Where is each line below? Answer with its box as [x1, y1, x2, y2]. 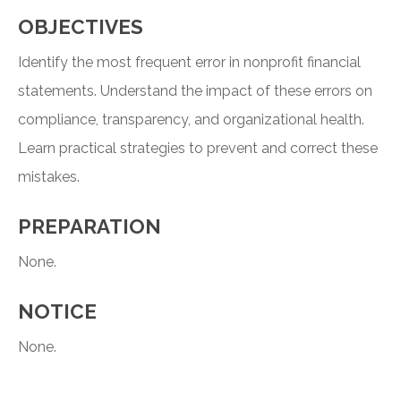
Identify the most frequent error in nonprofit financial [18, 54, 361, 72]
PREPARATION [18, 215, 161, 239]
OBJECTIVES [18, 15, 143, 39]
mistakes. [18, 168, 80, 186]
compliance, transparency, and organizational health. [18, 111, 364, 129]
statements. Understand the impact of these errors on [18, 82, 372, 100]
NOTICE [18, 300, 97, 324]
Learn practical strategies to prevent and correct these [18, 140, 378, 158]
